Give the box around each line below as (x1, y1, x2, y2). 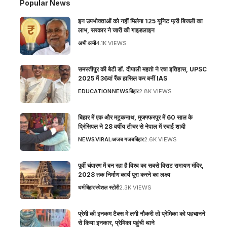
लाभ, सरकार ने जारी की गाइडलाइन (78, 26, 155, 34)
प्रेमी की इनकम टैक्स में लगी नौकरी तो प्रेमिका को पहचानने (78, 209, 205, 217)
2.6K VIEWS (144, 135, 177, 143)
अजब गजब (112, 135, 134, 143)
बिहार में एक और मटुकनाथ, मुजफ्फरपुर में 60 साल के (78, 113, 193, 121)
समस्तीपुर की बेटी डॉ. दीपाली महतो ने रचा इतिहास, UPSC (78, 65, 207, 73)
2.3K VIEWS (119, 183, 152, 191)
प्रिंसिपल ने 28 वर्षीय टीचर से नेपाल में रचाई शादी (78, 122, 185, 130)
